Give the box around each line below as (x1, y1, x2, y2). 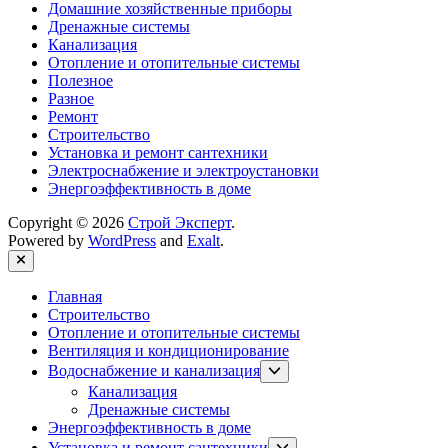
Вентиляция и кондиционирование (48, 342, 289, 360)
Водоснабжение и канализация (48, 362, 260, 380)
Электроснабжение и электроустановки (48, 162, 319, 180)
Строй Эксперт (128, 214, 231, 232)
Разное (48, 90, 94, 108)
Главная (48, 288, 102, 306)
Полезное (48, 72, 113, 90)
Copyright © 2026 (8, 214, 128, 232)
